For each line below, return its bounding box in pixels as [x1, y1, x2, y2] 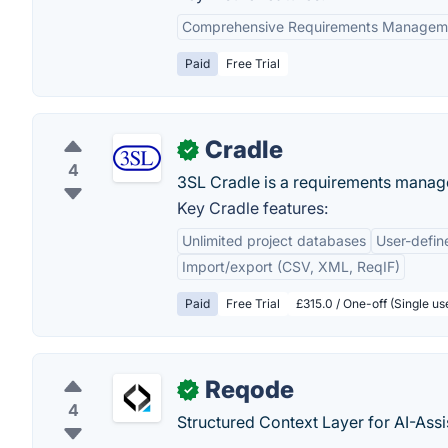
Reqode [205, 375, 294, 404]
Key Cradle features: [177, 198, 328, 218]
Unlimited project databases [182, 232, 366, 249]
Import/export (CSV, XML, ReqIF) [182, 258, 400, 275]
